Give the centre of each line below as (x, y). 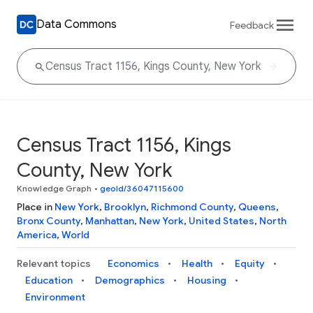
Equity (250, 263)
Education (49, 280)
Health (197, 263)
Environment (55, 297)
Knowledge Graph (54, 188)
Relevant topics (54, 263)
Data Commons (77, 24)
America (37, 235)
